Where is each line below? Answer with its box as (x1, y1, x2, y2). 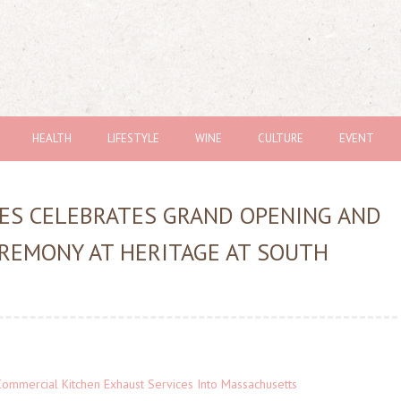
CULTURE (258, 131, 303, 146)
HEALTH (32, 131, 72, 146)
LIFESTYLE (107, 131, 159, 146)
